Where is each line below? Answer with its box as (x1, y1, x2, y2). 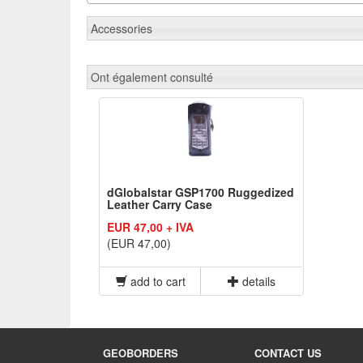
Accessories (91, 20, 152, 37)
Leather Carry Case (107, 196, 212, 213)
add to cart (126, 273, 186, 290)
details (239, 273, 275, 290)
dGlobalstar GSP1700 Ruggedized (107, 184, 294, 201)
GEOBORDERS (103, 345, 178, 361)
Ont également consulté (91, 69, 213, 86)
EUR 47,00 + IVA (107, 219, 194, 236)
